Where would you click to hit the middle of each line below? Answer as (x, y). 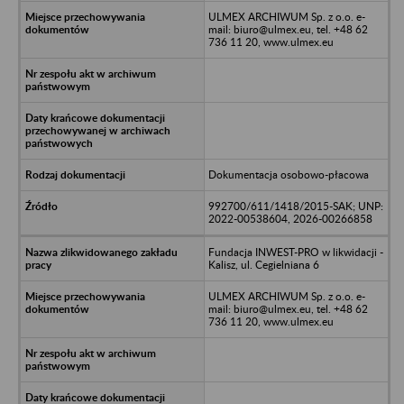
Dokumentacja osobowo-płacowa (288, 174)
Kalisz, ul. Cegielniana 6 (263, 264)
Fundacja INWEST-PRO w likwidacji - (295, 252)
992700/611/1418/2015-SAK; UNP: (295, 206)
